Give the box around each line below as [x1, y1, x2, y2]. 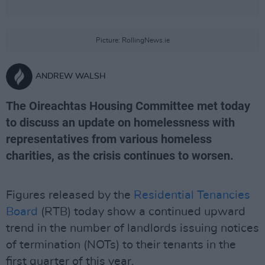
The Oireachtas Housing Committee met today [6, 99, 250, 113]
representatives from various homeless [6, 132, 212, 146]
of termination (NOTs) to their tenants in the [6, 239, 236, 251]
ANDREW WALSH [35, 72, 106, 80]
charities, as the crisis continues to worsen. [6, 148, 234, 163]
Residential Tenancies [134, 189, 250, 201]
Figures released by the [6, 189, 134, 201]
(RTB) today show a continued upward [38, 206, 245, 218]
